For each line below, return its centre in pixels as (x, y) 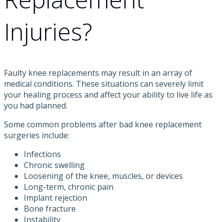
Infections (42, 154)
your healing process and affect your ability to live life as (108, 95)
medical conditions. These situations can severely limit (104, 84)
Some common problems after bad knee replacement (103, 125)
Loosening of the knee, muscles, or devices (103, 176)
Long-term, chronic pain (69, 187)
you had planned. (36, 106)
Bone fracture (50, 209)
